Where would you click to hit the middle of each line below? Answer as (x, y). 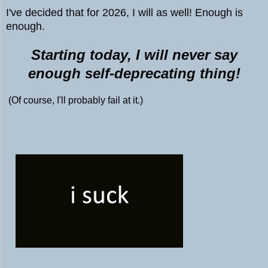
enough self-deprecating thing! (134, 74)
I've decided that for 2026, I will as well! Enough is (124, 13)
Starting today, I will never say (134, 55)
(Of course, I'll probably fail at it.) (74, 100)
